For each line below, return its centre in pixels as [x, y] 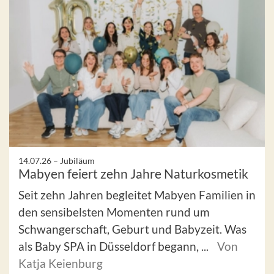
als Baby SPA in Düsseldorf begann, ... [115, 246]
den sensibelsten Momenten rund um [114, 212]
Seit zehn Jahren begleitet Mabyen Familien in [137, 194]
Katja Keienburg [61, 263]
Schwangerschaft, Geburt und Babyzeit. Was [132, 229]
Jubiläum [77, 160]
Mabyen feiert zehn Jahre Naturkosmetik [133, 173]
